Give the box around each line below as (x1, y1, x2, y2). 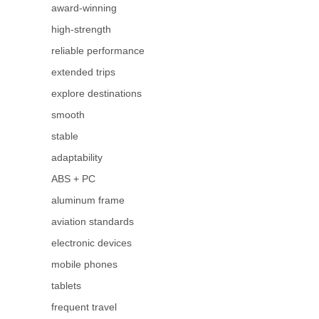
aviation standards (51, 216, 134, 228)
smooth (51, 109, 85, 121)
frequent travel (51, 301, 117, 313)
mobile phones (51, 258, 117, 271)
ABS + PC (51, 173, 95, 185)
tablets (51, 280, 81, 292)
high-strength (51, 23, 111, 36)
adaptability (51, 152, 103, 164)
